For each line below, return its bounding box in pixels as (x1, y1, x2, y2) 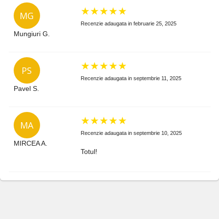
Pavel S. (13, 84, 39, 92)
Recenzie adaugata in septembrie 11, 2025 (81, 75, 182, 81)
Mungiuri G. (13, 29, 50, 38)
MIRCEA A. (13, 139, 47, 147)
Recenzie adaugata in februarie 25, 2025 (81, 20, 177, 26)
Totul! (81, 147, 98, 155)
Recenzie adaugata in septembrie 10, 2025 (81, 130, 182, 136)
